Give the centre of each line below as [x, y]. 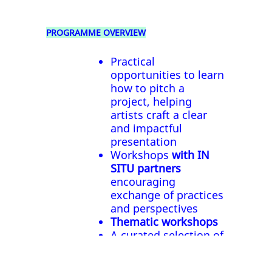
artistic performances [166, 249]
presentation [144, 142]
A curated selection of [167, 235]
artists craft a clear [159, 115]
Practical [133, 62]
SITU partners [146, 168]
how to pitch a [148, 88]
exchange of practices [167, 195]
